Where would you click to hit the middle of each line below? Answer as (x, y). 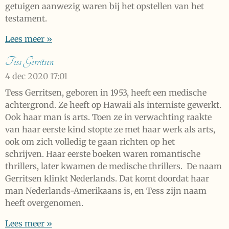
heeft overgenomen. (45, 203)
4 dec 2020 (27, 76)
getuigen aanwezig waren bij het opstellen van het (105, 6)
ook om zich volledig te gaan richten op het (90, 142)
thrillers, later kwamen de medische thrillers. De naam (113, 166)
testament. (27, 19)
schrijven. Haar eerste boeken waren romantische (103, 154)
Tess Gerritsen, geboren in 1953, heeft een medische (106, 93)
